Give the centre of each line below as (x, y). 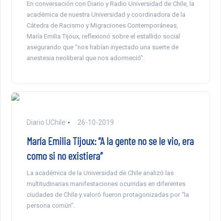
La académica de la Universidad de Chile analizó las (100, 173)
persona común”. (51, 205)
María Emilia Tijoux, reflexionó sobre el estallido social (103, 36)
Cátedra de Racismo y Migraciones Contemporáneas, (102, 25)
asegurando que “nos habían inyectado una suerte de (102, 47)
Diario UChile (46, 122)
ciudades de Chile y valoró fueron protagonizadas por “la (108, 194)
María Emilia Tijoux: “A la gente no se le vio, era (110, 140)
